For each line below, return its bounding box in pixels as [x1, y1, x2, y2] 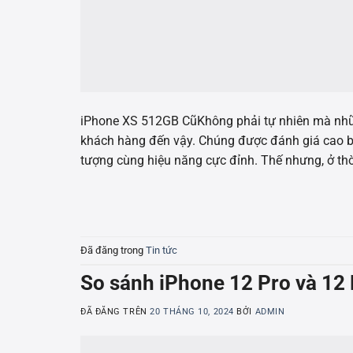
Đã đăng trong [80, 243, 146, 256]
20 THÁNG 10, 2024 [150, 306, 234, 317]
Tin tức [146, 243, 177, 256]
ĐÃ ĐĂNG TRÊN [80, 306, 150, 317]
